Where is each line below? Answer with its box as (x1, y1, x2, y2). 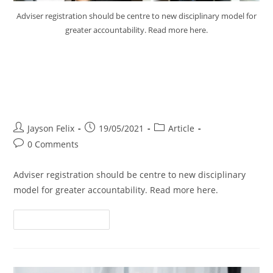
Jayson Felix (27, 122, 75, 135)
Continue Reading (24, 215, 91, 225)
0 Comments (27, 138, 79, 151)
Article (168, 122, 195, 135)
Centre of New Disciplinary (13, 69, 212, 90)
